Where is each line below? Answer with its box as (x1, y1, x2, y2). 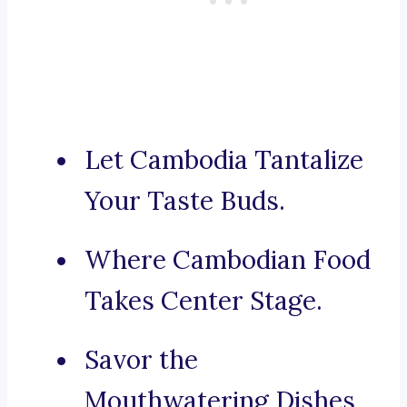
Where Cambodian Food (84, 243, 371, 277)
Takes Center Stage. (84, 284, 323, 318)
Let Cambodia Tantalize (84, 144, 363, 177)
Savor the (84, 343, 198, 377)
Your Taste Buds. (84, 184, 285, 218)
